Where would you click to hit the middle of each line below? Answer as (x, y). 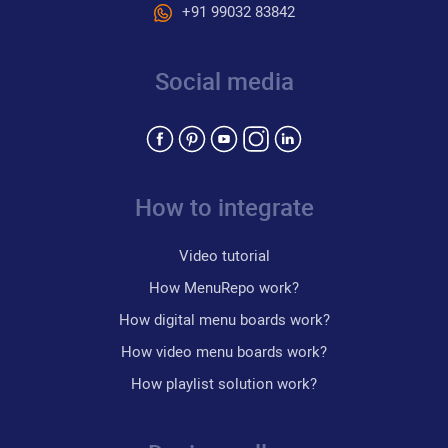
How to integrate (224, 206)
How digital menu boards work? (224, 318)
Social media (224, 80)
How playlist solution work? (224, 382)
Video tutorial (224, 254)
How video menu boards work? (224, 350)
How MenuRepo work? (224, 286)
